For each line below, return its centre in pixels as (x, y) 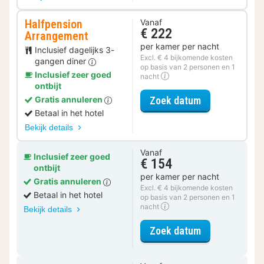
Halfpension (54, 24)
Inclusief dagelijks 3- (75, 50)
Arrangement (57, 36)
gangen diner (62, 61)
